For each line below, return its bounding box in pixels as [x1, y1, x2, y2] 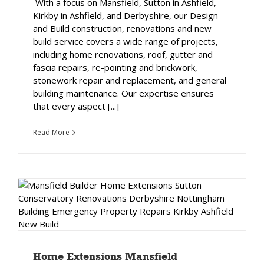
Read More [33, 127, 70, 137]
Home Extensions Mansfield [33, 249, 177, 263]
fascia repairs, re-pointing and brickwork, [33, 61, 197, 73]
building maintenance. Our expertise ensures [33, 87, 214, 99]
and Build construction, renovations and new [33, 22, 212, 34]
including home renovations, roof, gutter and [33, 48, 213, 60]
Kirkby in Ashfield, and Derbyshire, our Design [33, 9, 218, 21]
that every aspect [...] [33, 100, 119, 112]
